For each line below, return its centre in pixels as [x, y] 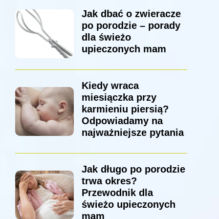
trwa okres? [109, 181]
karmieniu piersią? [125, 109]
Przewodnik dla [117, 193]
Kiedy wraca [110, 86]
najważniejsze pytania [132, 133]
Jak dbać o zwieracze [131, 14]
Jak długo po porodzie [133, 169]
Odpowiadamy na [122, 121]
